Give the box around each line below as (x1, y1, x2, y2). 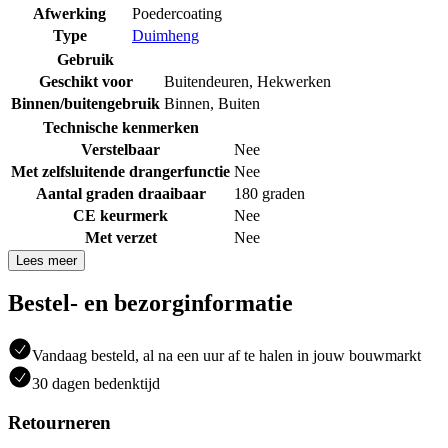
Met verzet (84, 228, 157, 246)
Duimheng (132, 26, 199, 44)
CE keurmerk (73, 206, 168, 224)
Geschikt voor (38, 72, 133, 90)
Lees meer (16, 252, 77, 268)
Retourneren (8, 412, 111, 434)
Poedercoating (132, 4, 222, 22)
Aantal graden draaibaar (35, 184, 206, 202)
